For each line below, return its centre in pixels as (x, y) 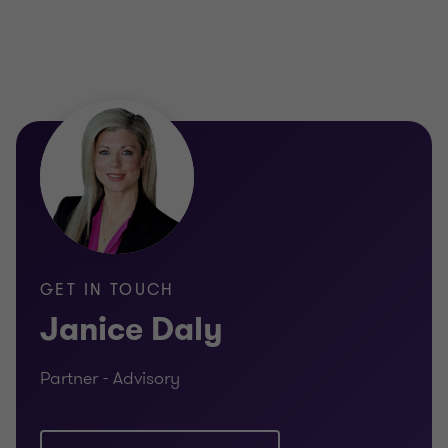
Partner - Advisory (110, 378)
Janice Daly (131, 330)
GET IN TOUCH (107, 290)
